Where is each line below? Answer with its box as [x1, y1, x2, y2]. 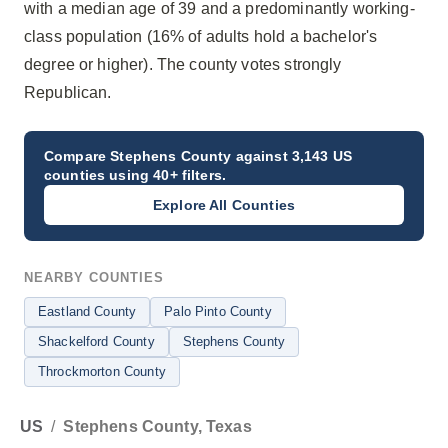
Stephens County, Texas [63, 418, 252, 435]
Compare [44, 148, 111, 164]
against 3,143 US [231, 148, 353, 164]
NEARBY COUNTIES [24, 270, 164, 285]
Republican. [24, 84, 112, 101]
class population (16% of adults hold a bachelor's [24, 28, 378, 45]
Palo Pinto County [164, 304, 272, 319]
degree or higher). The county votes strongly [24, 56, 342, 73]
